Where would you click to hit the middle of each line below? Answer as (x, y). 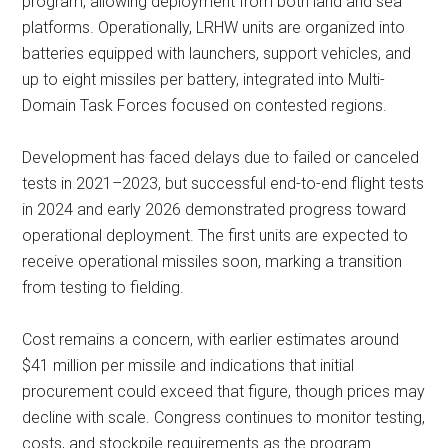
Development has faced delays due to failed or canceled (221, 157)
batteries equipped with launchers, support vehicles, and (217, 53)
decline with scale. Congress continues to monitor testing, (224, 417)
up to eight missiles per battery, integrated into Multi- (204, 79)
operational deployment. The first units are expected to (215, 235)
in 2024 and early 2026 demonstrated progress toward (214, 209)
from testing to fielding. (103, 287)
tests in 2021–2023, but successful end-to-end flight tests (223, 183)
